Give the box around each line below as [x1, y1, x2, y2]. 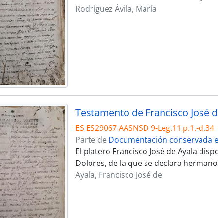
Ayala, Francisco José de [75, 169, 162, 181]
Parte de [75, 134, 109, 145]
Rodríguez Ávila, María [75, 3, 157, 14]
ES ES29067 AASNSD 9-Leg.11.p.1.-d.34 [75, 123, 214, 134]
